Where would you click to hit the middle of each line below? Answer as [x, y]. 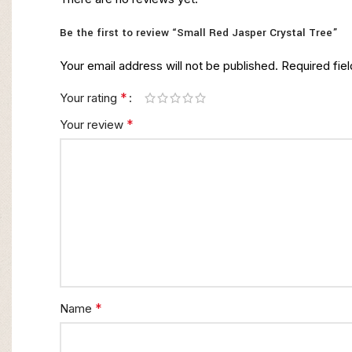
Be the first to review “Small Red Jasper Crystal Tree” [199, 33]
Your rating [90, 98]
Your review [93, 125]
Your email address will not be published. [169, 66]
